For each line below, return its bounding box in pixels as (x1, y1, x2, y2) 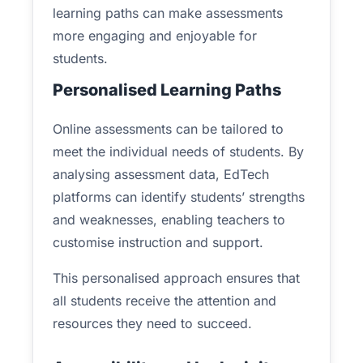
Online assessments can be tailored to (53, 121, 284, 137)
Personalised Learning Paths (53, 80, 281, 100)
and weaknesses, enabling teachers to (53, 211, 285, 228)
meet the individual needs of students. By (53, 143, 304, 160)
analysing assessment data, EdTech (53, 166, 269, 182)
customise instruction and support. (53, 234, 263, 250)
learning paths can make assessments (53, 5, 283, 21)
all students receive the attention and (53, 293, 276, 309)
